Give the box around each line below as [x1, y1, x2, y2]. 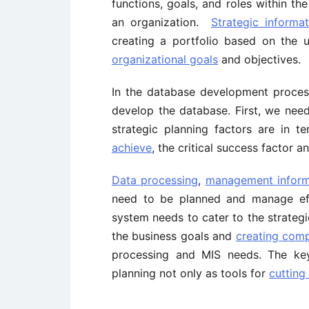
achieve [112, 141, 152, 154]
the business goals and [112, 229, 236, 243]
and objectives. [218, 52, 301, 66]
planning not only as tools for [112, 266, 269, 280]
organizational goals [112, 52, 218, 66]
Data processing [112, 173, 199, 187]
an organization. [112, 15, 211, 29]
